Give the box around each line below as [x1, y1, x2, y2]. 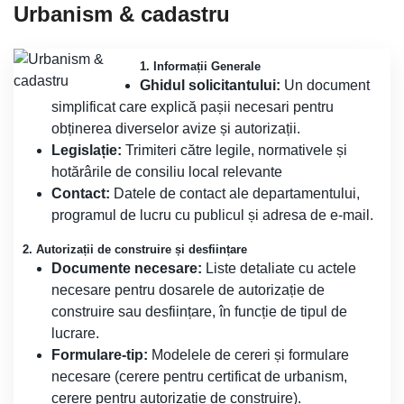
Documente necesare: [51, 261, 202, 276]
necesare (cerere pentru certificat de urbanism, [51, 369, 347, 384]
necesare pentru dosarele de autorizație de [51, 282, 325, 298]
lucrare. [51, 326, 99, 341]
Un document [280, 78, 370, 93]
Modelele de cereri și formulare [148, 347, 349, 363]
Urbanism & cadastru [14, 2, 230, 26]
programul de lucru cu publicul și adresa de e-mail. [51, 207, 373, 223]
